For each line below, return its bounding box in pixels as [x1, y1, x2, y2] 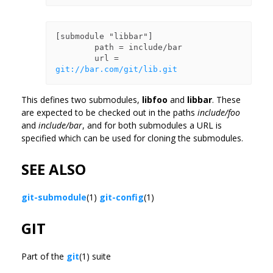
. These [212, 93, 241, 105]
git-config [99, 191, 144, 203]
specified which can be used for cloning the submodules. [21, 132, 246, 144]
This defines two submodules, [21, 93, 142, 105]
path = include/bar [55, 42, 94, 52]
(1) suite [79, 250, 111, 262]
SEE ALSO [21, 158, 86, 179]
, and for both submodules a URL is [82, 119, 222, 131]
